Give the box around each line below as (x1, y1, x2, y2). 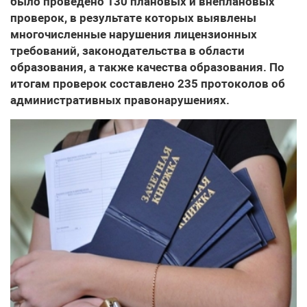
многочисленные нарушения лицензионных (10, 27, 257, 41)
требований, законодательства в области (10, 44, 245, 58)
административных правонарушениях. (10, 93, 230, 107)
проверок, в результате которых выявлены (10, 11, 256, 25)
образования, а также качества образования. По (10, 60, 284, 74)
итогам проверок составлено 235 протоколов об (10, 77, 285, 90)
